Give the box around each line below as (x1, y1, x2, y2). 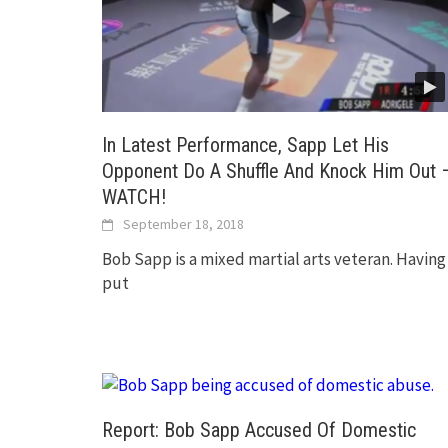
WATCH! (102, 184, 166, 209)
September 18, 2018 (123, 214, 244, 233)
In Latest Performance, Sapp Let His (102, 132, 389, 157)
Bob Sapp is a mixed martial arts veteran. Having (102, 247, 446, 270)
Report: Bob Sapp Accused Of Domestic (102, 417, 416, 442)
